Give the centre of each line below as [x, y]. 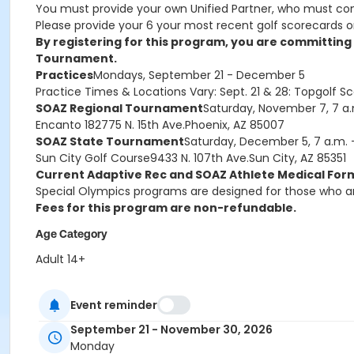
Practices [64, 75]
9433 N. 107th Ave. [200, 158]
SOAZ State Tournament [110, 141]
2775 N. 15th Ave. [140, 125]
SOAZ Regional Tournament [119, 108]
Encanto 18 [65, 125]
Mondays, [121, 75]
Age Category [72, 234]
